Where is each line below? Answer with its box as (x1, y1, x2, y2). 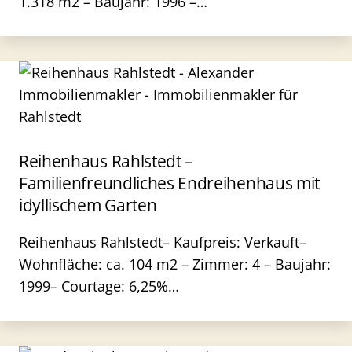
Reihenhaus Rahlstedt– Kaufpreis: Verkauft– (19, 233, 306, 251)
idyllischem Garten (19, 194, 157, 216)
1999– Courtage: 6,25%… (19, 277, 179, 295)
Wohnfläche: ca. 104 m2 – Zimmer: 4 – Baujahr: (19, 255, 331, 273)
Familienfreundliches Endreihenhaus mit (19, 172, 321, 194)
